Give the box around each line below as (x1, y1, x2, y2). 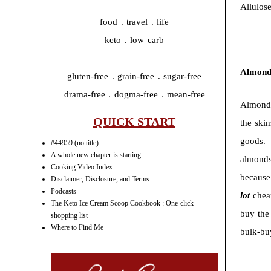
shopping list (51, 211, 88, 220)
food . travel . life (100, 17, 169, 27)
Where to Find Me (51, 223, 103, 232)
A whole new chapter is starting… (51, 151, 148, 160)
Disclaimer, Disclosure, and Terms (51, 175, 149, 184)
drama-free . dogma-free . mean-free (64, 90, 205, 100)
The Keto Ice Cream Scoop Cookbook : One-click (51, 199, 194, 208)
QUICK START (93, 115, 175, 129)
